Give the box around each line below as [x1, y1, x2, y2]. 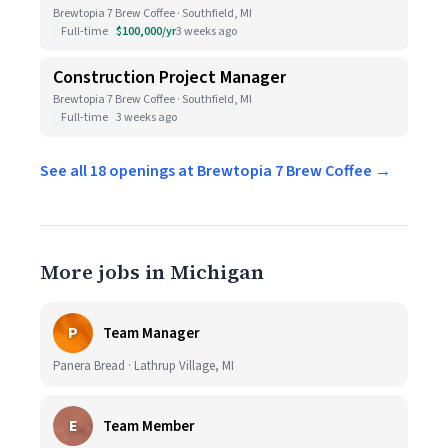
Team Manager [103, 322, 200, 344]
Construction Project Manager [53, 65, 286, 90]
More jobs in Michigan [40, 258, 264, 286]
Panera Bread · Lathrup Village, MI [53, 357, 234, 375]
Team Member [103, 415, 195, 437]
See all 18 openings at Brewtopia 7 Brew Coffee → [40, 160, 391, 182]
